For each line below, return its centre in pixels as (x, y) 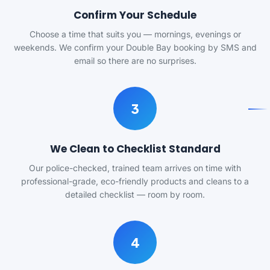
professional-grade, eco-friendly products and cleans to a (135, 181)
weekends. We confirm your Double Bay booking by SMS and (135, 47)
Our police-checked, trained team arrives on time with (135, 168)
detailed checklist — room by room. (135, 194)
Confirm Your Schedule (135, 15)
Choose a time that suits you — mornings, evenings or (135, 34)
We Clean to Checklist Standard (135, 149)
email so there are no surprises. (135, 61)
